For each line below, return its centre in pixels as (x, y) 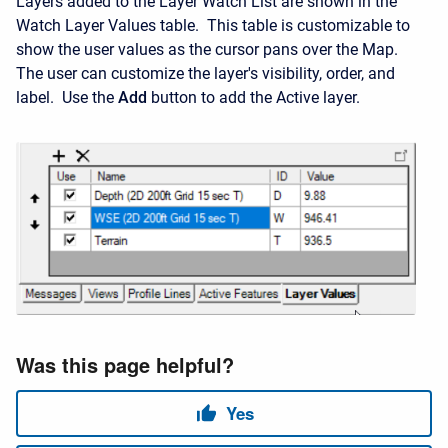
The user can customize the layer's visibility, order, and (205, 74)
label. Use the (67, 98)
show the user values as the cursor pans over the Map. (209, 50)
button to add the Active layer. (253, 98)
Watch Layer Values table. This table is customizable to (213, 26)
